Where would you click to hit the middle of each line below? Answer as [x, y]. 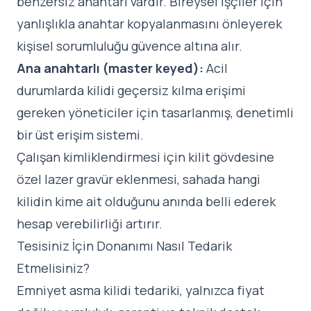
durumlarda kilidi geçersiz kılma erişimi [131, 91]
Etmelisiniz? [53, 268]
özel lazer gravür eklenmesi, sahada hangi [138, 179]
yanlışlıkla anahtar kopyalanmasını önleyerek [149, 24]
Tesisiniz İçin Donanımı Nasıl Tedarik [124, 246]
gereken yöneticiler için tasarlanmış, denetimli [155, 113]
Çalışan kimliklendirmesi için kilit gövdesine [145, 157]
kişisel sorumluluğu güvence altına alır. [129, 46]
